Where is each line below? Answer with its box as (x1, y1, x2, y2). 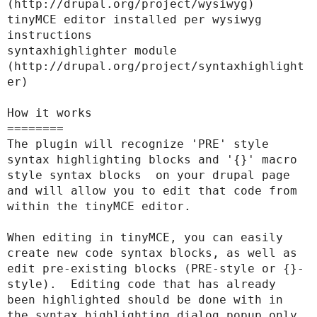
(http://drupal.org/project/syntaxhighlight (7, 59, 304, 74)
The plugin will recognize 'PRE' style (7, 137, 269, 151)
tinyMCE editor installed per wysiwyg (7, 13, 262, 27)
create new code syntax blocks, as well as (7, 246, 297, 260)
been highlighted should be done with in (7, 293, 283, 307)
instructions (7, 28, 92, 42)
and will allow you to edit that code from (7, 184, 297, 198)
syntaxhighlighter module (7, 44, 177, 58)
